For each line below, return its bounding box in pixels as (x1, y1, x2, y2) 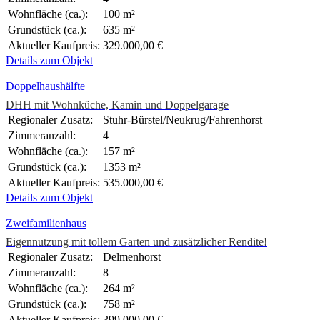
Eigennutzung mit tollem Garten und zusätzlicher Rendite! (6, 236, 267, 249)
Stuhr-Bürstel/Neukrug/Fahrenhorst (103, 114, 262, 126)
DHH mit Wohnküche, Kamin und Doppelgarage (6, 99, 229, 111)
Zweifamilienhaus (6, 217, 86, 230)
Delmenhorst (103, 251, 161, 264)
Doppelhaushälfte (6, 80, 85, 93)
